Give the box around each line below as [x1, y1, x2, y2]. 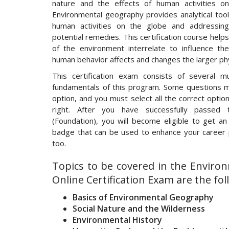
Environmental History [73, 214, 162, 226]
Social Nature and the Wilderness [73, 203, 205, 215]
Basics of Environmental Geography [73, 192, 214, 203]
